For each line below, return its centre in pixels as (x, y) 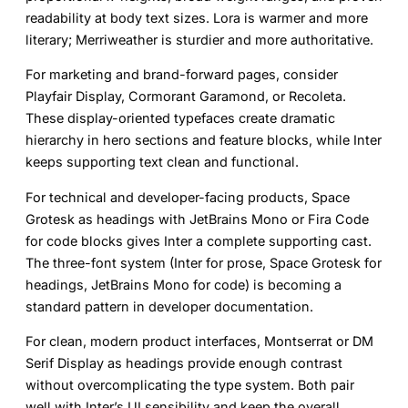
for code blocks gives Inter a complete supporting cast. (199, 240)
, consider (307, 75)
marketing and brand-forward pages (163, 75)
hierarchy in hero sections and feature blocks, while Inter (204, 140)
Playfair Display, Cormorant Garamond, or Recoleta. (186, 97)
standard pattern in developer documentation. (169, 306)
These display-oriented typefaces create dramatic (180, 118)
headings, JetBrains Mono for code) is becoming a (184, 284)
